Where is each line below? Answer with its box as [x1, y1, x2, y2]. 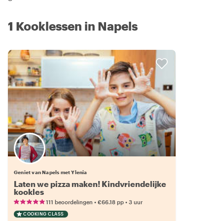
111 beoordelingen [46, 198, 93, 205]
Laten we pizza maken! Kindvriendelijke [14, 179, 166, 188]
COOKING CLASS [23, 211, 64, 217]
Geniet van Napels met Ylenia [14, 169, 87, 175]
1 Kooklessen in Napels [8, 18, 138, 33]
